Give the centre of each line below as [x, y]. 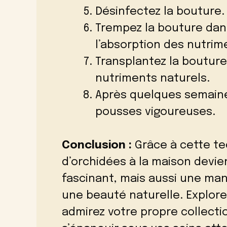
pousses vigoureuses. [155, 112]
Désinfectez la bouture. [160, 11]
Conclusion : [97, 145]
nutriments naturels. [153, 78]
